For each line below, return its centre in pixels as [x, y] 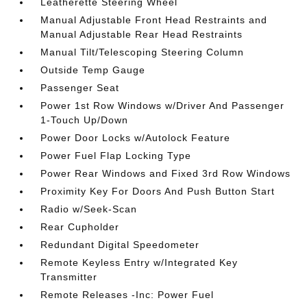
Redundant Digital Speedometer [120, 245]
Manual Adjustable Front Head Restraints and [154, 20]
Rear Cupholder [80, 227]
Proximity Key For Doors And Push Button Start [158, 191]
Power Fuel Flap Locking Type [116, 156]
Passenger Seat [80, 88]
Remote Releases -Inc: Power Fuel [127, 295]
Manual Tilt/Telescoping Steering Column [143, 52]
